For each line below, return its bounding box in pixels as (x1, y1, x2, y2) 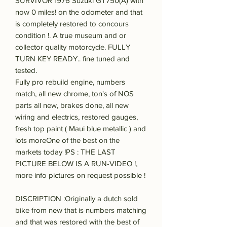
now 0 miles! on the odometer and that (15, 8, 142, 17)
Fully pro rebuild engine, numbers (15, 78, 125, 87)
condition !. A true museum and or (15, 31, 126, 40)
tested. (15, 66, 37, 75)
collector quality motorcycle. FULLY (15, 43, 130, 52)
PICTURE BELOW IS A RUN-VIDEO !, (15, 159, 137, 168)
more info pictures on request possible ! (15, 171, 145, 180)
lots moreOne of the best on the (15, 136, 120, 145)
